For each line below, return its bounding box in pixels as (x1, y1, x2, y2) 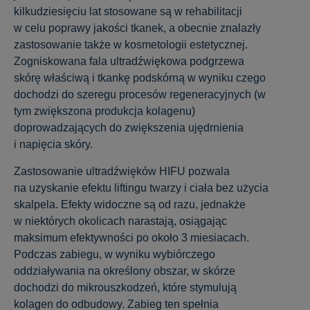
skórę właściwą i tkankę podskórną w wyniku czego (14, 72, 266, 84)
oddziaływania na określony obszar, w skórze (14, 264, 235, 277)
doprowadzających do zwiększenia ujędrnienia (14, 122, 244, 134)
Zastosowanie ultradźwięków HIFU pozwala (14, 165, 230, 177)
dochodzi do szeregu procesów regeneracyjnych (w (14, 89, 266, 101)
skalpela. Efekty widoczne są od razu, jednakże (14, 198, 246, 210)
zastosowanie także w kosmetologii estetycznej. (14, 39, 248, 51)
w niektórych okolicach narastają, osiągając (14, 215, 227, 227)
